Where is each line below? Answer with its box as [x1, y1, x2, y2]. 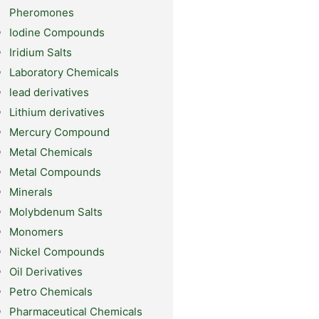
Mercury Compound [9, 125, 110, 140]
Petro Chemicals [9, 285, 93, 299]
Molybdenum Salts [9, 205, 103, 219]
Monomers [9, 225, 63, 239]
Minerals [9, 185, 53, 199]
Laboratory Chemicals [9, 66, 119, 80]
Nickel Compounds [9, 245, 105, 259]
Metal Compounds [9, 165, 101, 179]
